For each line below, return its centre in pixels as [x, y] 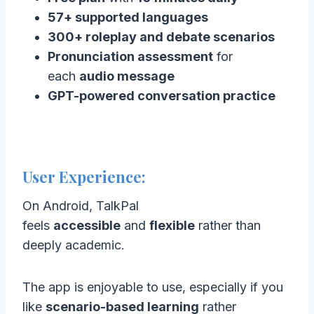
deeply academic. [74, 245]
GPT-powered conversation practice [162, 95]
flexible [172, 225]
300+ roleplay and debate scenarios [161, 36]
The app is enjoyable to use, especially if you [153, 287]
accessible [87, 225]
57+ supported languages [128, 17]
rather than [228, 225]
